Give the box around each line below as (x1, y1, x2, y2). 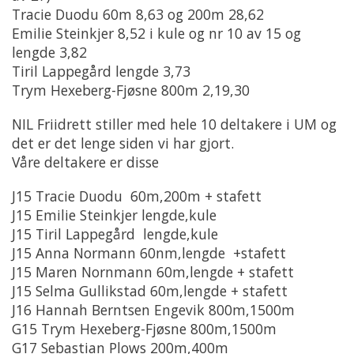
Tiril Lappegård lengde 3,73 (12, 61, 190, 81)
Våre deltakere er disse (12, 152, 159, 171)
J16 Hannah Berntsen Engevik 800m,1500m (12, 299, 295, 319)
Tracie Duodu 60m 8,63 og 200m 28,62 (12, 4, 264, 24)
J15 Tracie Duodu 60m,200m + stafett (12, 186, 262, 205)
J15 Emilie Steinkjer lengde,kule (12, 205, 217, 224)
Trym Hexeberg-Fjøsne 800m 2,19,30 (12, 80, 250, 100)
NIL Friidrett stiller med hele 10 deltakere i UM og (12, 114, 337, 134)
